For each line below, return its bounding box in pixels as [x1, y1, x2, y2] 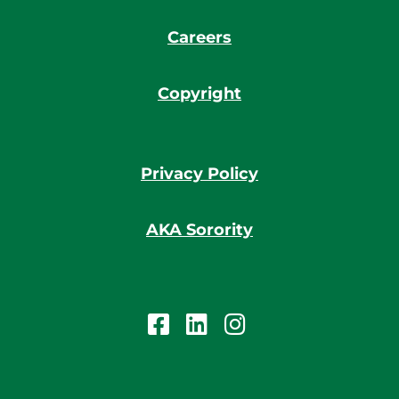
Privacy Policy [141, 164, 258, 184]
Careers [167, 28, 232, 48]
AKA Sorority [146, 220, 253, 240]
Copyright [158, 84, 241, 104]
